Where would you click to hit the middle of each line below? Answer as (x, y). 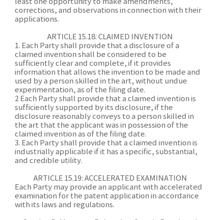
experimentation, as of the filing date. (80, 90)
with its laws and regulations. (65, 205)
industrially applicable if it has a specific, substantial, (106, 152)
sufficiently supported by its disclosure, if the (94, 108)
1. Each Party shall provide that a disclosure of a (97, 46)
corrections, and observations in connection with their (108, 11)
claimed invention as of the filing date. (81, 134)
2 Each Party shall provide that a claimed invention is (105, 99)
